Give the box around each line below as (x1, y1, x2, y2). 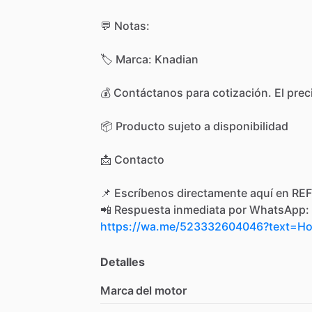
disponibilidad (213, 118, 288, 133)
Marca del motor (100, 283, 187, 297)
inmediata (173, 202, 226, 217)
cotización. (212, 85, 272, 100)
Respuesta (114, 202, 171, 217)
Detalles (100, 254, 145, 269)
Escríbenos (114, 185, 174, 200)
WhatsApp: (249, 202, 309, 217)
